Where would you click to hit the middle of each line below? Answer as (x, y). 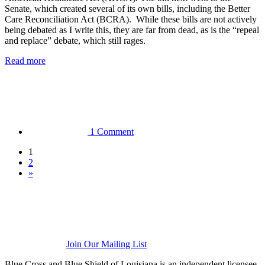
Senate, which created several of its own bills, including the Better (127, 8)
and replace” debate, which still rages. (75, 40)
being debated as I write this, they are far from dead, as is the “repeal (132, 30)
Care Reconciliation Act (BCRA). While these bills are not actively (131, 19)
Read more (25, 60)
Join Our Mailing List (106, 244)
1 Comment (112, 131)
